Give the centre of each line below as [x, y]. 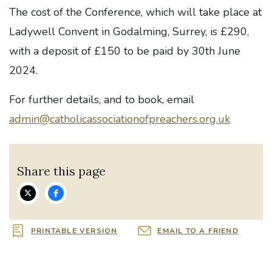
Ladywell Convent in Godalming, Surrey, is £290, [129, 32]
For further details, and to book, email [102, 100]
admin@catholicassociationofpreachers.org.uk [120, 119]
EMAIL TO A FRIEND [198, 231]
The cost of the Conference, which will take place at [135, 12]
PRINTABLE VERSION [74, 231]
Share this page [62, 171]
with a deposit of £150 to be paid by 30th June [125, 51]
